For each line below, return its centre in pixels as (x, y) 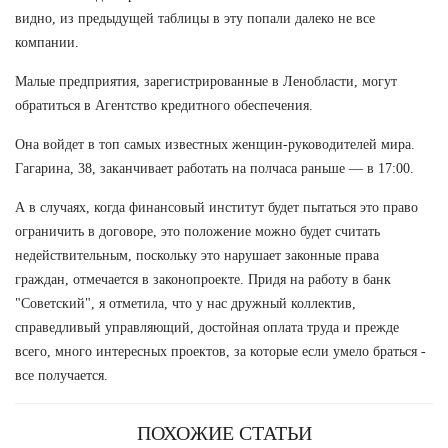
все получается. (61, 375)
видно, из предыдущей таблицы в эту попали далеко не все (195, 18)
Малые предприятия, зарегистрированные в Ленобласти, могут (206, 81)
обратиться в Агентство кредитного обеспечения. (164, 105)
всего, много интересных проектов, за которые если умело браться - (220, 351)
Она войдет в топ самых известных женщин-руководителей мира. (215, 144)
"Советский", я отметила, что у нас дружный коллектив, (185, 303)
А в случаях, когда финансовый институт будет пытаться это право (216, 207)
